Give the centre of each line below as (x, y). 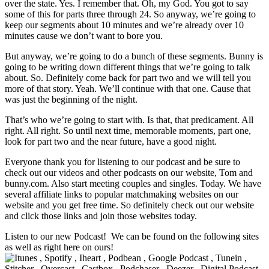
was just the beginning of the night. (71, 100)
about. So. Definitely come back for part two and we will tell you (128, 78)
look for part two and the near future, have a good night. (111, 142)
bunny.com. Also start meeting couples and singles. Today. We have (133, 184)
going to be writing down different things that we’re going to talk (128, 67)
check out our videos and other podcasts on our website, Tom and (129, 173)
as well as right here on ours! (59, 247)
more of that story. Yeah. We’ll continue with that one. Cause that (128, 89)
